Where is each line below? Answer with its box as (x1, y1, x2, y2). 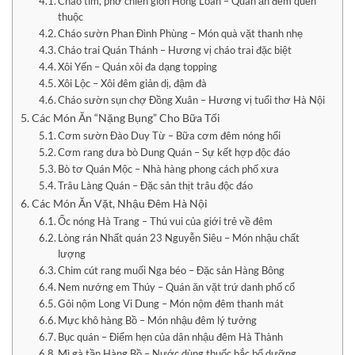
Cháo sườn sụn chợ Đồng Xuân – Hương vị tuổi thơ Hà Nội (58, 94, 326, 106)
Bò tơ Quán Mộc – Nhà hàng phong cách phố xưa (58, 162, 280, 175)
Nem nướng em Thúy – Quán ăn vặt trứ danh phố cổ (58, 281, 296, 293)
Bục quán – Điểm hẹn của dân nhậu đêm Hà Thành (58, 330, 284, 343)
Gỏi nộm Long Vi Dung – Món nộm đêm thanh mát (58, 297, 284, 310)
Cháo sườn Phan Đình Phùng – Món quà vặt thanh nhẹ (58, 27, 303, 40)
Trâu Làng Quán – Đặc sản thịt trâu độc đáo (58, 179, 254, 192)
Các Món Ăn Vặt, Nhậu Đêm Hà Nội (31, 197, 208, 210)
